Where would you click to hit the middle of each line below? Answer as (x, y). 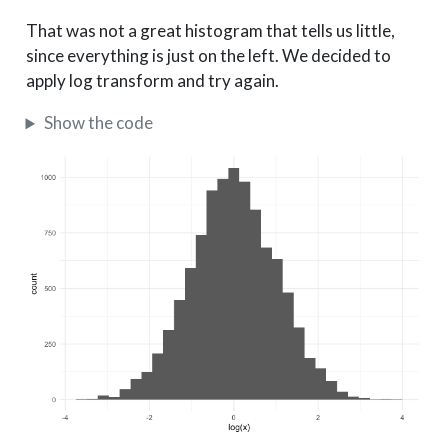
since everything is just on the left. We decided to (208, 56)
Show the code (98, 123)
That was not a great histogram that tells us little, (210, 31)
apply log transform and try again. (152, 81)
